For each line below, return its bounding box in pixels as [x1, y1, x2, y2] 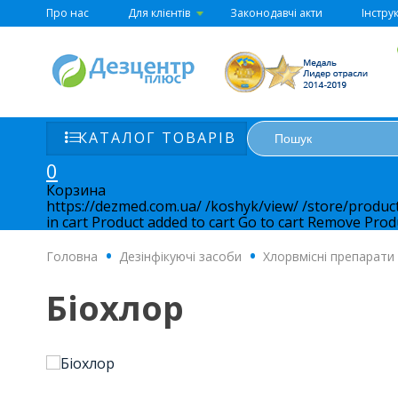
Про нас [46, 5, 89, 20]
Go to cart [238, 212, 304, 232]
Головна [46, 248, 98, 265]
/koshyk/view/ [205, 196, 298, 216]
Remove [307, 212, 361, 232]
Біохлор [46, 284, 184, 330]
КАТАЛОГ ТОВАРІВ [77, 128, 236, 147]
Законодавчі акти [229, 5, 322, 20]
